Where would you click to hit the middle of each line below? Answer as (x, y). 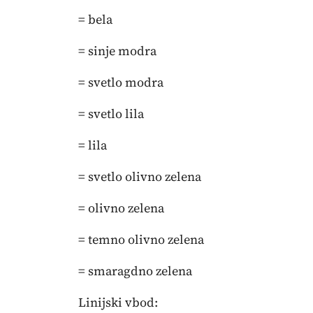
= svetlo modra (121, 82)
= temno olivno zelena (141, 239)
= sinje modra (117, 51)
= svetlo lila (111, 114)
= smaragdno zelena (135, 271)
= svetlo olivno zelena (140, 176)
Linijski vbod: (118, 302)
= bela (95, 19)
